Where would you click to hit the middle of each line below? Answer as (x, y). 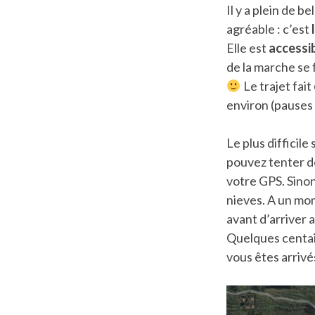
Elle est (247, 47)
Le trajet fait (277, 85)
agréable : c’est (269, 28)
